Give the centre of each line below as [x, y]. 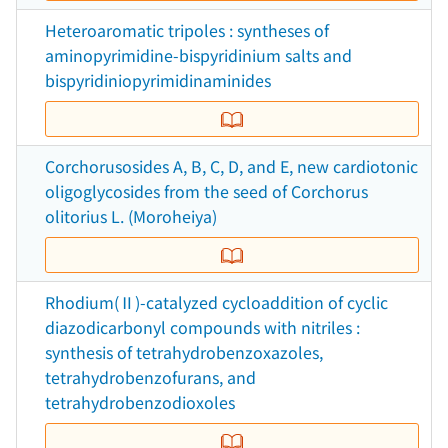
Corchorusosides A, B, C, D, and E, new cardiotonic [231, 166]
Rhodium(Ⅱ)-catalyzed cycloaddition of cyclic [216, 302]
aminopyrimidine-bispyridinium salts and [198, 55]
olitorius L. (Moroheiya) [131, 216]
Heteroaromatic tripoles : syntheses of [187, 30]
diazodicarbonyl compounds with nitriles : [202, 327]
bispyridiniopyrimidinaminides [158, 80]
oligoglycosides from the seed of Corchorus [206, 191]
